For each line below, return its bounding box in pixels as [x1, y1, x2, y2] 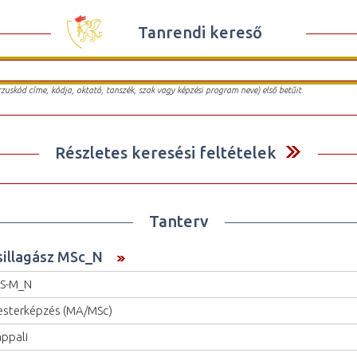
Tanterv [148, 211, 209, 230]
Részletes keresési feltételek [55, 143, 277, 162]
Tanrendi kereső [138, 22, 262, 41]
